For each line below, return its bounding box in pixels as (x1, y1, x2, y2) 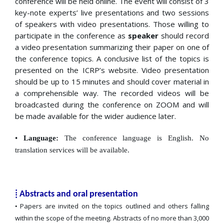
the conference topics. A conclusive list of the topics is (15, 53, 209, 64)
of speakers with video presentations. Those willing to (15, 19, 209, 29)
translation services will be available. (15, 146, 129, 154)
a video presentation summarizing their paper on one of (15, 42, 209, 52)
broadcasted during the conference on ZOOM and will (15, 99, 209, 110)
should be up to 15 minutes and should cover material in (15, 76, 209, 87)
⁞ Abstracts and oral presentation (15, 189, 138, 199)
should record (158, 30, 209, 41)
